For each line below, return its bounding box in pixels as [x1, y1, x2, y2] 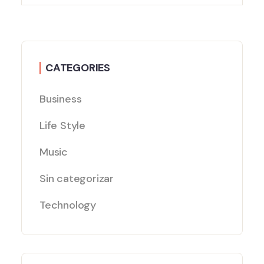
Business [39, 92, 82, 107]
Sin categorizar [39, 171, 114, 186]
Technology [39, 198, 96, 213]
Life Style [39, 118, 85, 133]
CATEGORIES [45, 61, 110, 75]
